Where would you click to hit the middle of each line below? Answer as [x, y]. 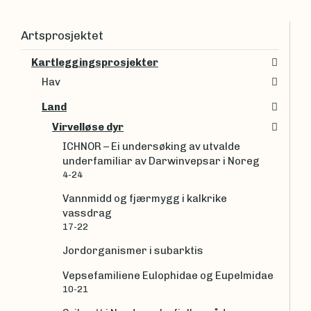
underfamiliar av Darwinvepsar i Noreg [161, 161]
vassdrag [88, 213]
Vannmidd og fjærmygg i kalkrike [145, 199]
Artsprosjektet [62, 35]
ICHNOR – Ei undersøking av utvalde [151, 147]
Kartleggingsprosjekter [95, 62]
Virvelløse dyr [88, 127]
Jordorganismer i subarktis [133, 251]
